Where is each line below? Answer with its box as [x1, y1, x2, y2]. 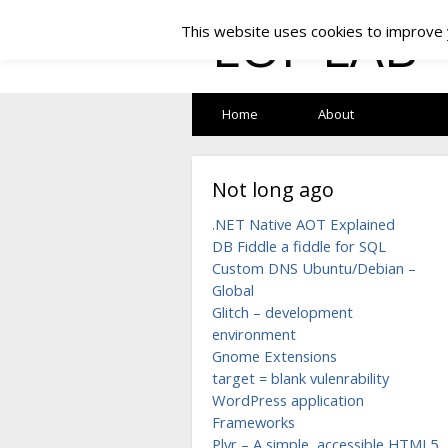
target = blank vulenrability [212, 368, 389, 388]
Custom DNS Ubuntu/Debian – [212, 258, 416, 278]
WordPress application [212, 390, 364, 410]
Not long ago [212, 176, 334, 203]
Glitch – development [212, 302, 353, 322]
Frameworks [212, 412, 295, 432]
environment [212, 324, 296, 344]
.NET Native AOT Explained [212, 214, 395, 234]
